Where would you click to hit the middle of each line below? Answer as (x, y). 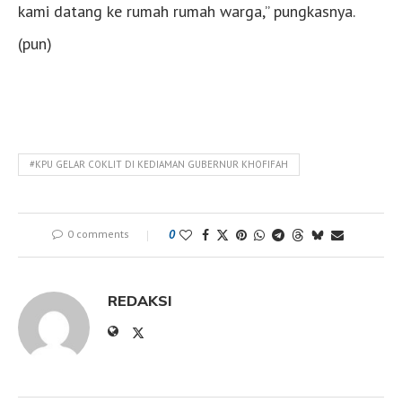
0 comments (98, 233)
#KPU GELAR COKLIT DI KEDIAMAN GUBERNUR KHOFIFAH (159, 164)
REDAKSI (140, 300)
